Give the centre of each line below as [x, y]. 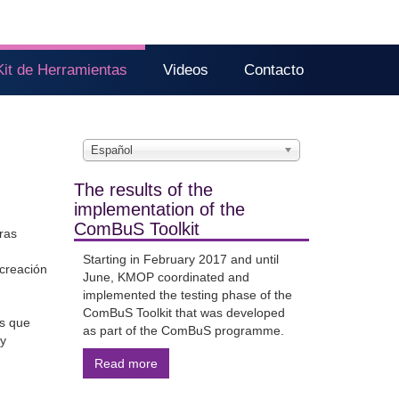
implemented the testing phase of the [187, 295]
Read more [126, 363]
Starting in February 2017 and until [180, 259]
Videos [186, 70]
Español [111, 150]
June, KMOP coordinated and [166, 277]
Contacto [274, 70]
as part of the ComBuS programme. [183, 330]
